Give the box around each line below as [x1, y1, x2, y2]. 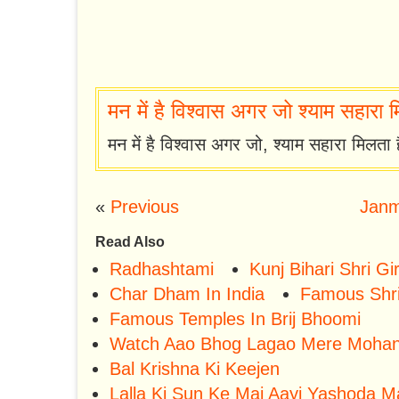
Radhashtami [110, 259, 214, 280]
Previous [110, 197, 179, 217]
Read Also [95, 234, 165, 250]
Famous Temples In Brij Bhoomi [110, 309, 361, 330]
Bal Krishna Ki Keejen [110, 359, 280, 379]
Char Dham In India [110, 284, 265, 305]
